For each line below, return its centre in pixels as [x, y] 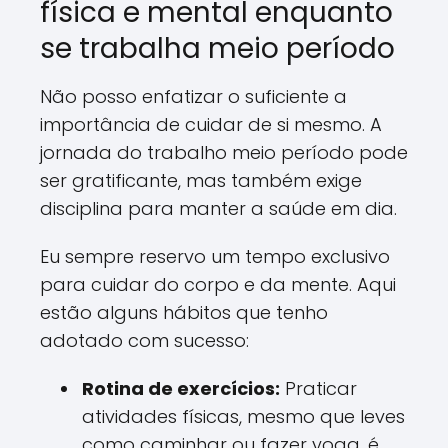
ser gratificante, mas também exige [201, 180]
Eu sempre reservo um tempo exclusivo [215, 256]
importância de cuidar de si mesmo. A [211, 124]
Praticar [318, 388]
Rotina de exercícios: [181, 388]
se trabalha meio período [217, 48]
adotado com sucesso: [144, 340]
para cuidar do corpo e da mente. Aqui [218, 284]
